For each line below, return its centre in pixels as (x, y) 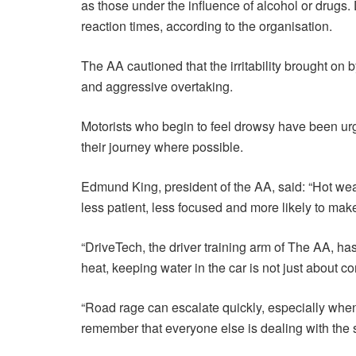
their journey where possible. (162, 146)
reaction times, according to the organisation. (207, 25)
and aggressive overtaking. (157, 86)
